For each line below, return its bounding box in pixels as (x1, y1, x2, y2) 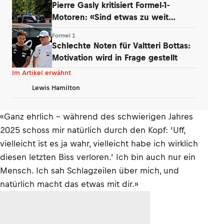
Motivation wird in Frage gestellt (52, 52, 177, 62)
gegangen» (52, 24, 96, 33)
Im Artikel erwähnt (12, 69, 71, 76)
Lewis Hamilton (32, 83, 80, 91)
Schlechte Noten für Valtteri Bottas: (52, 40, 190, 50)
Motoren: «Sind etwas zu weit (52, 12, 168, 21)
